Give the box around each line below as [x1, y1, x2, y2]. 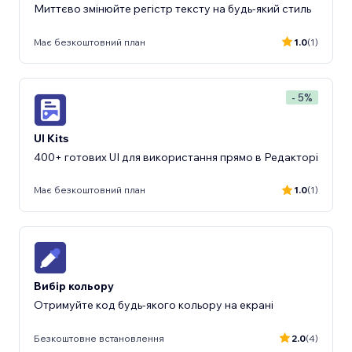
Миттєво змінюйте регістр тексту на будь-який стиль [34, 2, 311, 16]
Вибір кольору [34, 279, 114, 293]
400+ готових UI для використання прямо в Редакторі [34, 149, 318, 164]
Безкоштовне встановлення [34, 332, 164, 344]
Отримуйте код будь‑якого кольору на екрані [34, 298, 273, 312]
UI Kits [34, 130, 68, 145]
